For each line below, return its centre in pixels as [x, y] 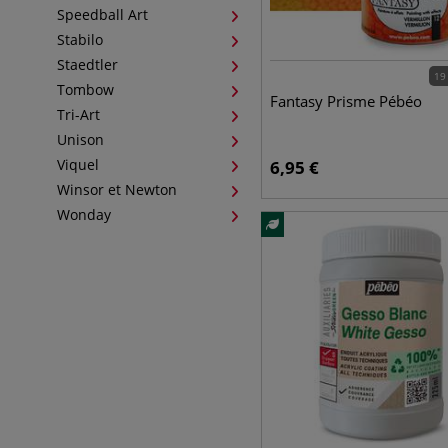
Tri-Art [78, 114]
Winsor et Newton [117, 189]
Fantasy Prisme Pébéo [345, 101]
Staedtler [87, 64]
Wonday [84, 214]
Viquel [78, 164]
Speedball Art [102, 14]
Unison [80, 139]
